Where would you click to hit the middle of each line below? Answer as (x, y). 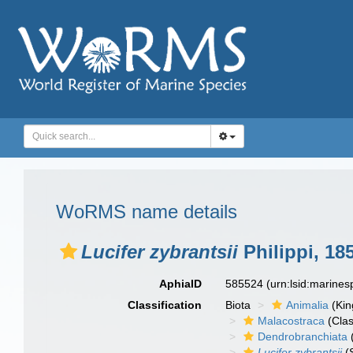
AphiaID (181, 284)
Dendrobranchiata (303, 336)
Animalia (308, 305)
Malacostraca (292, 321)
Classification (165, 305)
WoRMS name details (147, 212)
